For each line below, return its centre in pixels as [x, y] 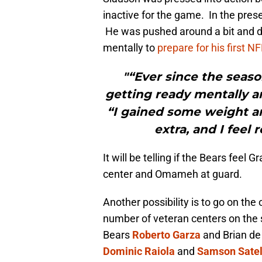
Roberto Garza [166, 235]
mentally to [130, 48]
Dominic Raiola [139, 251]
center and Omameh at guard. [173, 174]
